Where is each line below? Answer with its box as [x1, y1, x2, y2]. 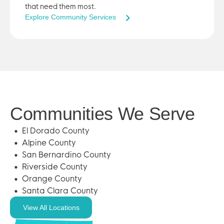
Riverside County [22, 161, 87, 171]
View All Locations [22, 203, 79, 211]
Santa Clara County [22, 185, 98, 195]
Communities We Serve [10, 103, 195, 124]
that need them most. [25, 2, 96, 11]
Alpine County [22, 137, 76, 147]
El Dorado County [22, 125, 89, 135]
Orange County [22, 173, 82, 183]
